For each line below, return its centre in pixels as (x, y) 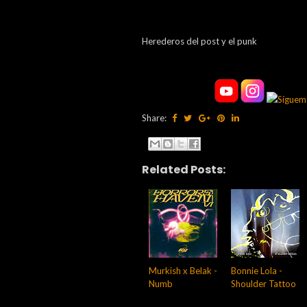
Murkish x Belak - (183, 270)
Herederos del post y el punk (199, 41)
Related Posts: (184, 169)
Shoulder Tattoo (263, 283)
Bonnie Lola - (257, 270)
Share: (155, 118)
